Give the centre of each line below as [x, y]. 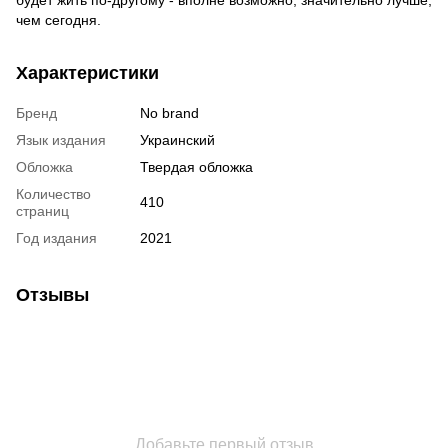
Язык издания [61, 139]
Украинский [177, 139]
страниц [42, 210]
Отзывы [52, 294]
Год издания [56, 237]
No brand [169, 112]
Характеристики [87, 72]
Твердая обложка [196, 166]
